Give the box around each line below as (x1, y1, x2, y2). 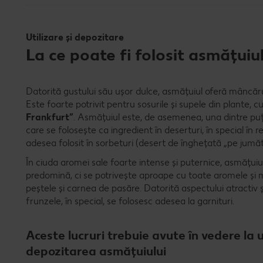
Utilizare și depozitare (26, 32, 124, 43)
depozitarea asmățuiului (26, 244, 166, 259)
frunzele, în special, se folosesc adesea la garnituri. (26, 195, 234, 207)
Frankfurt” (26, 112, 73, 123)
